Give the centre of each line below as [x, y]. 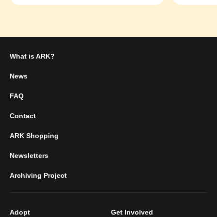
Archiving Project [38, 176]
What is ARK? [32, 56]
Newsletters [29, 156]
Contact [23, 116]
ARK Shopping [34, 136]
